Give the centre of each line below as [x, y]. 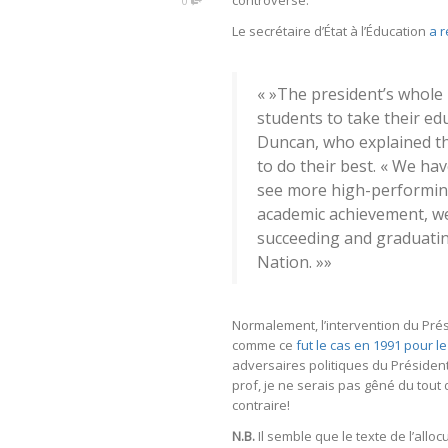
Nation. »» [294, 261]
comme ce [264, 344]
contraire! [261, 404]
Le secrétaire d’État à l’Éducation [330, 30]
